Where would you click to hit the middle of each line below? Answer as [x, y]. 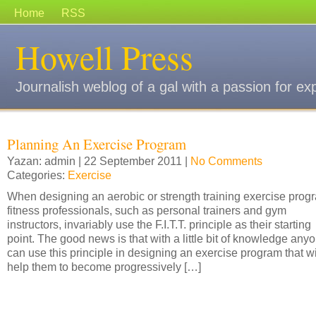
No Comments [226, 161]
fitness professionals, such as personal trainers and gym [147, 210]
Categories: [37, 175]
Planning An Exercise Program [97, 144]
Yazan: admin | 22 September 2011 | [99, 161]
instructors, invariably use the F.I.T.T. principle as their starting [159, 224]
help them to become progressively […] [104, 267]
